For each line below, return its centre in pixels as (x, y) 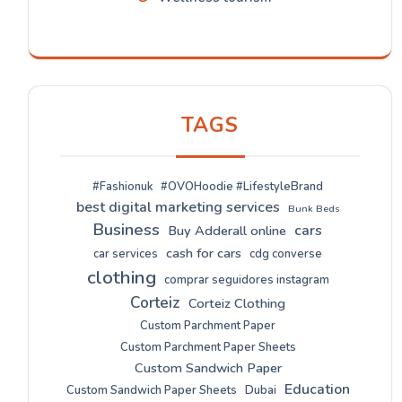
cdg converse (286, 254)
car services (126, 254)
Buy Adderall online (227, 231)
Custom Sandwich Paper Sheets (151, 390)
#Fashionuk (122, 187)
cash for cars (204, 253)
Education (317, 389)
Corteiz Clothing (237, 303)
